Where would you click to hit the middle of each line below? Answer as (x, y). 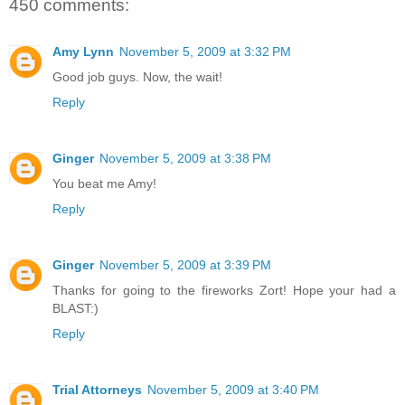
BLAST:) (75, 309)
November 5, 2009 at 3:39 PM (185, 265)
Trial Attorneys (97, 390)
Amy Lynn (83, 52)
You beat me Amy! (104, 184)
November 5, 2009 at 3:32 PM (205, 52)
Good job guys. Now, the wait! (137, 77)
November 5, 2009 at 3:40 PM (233, 390)
